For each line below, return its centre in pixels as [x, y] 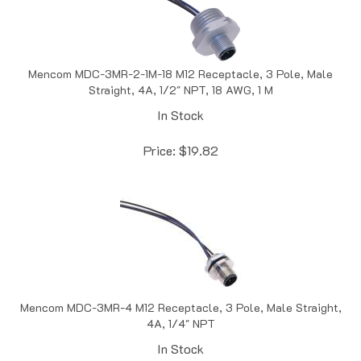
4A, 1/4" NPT [180, 306]
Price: [159, 133]
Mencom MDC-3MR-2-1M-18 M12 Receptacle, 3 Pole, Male [180, 56]
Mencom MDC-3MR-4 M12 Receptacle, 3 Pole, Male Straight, [180, 290]
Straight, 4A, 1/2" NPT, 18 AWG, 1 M [180, 73]
